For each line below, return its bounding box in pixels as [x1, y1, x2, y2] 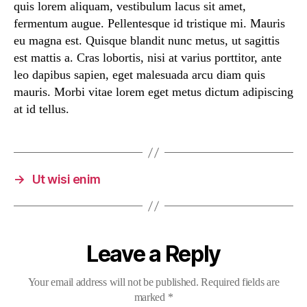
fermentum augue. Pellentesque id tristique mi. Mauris [14, 16, 285, 31]
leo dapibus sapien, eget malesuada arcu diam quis [14, 68, 265, 82]
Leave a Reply [86, 241, 221, 268]
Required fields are [201, 276, 280, 288]
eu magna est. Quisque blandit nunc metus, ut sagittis [14, 34, 280, 48]
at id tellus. [14, 102, 69, 116]
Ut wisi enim [32, 172, 101, 187]
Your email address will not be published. [27, 276, 199, 288]
